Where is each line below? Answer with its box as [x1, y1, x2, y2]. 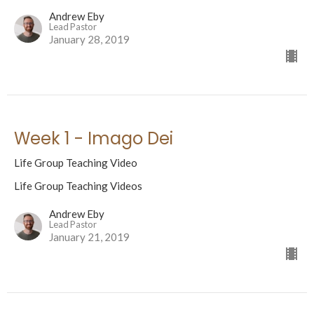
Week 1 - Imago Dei [14, 126, 173, 150]
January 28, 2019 [49, 32, 130, 46]
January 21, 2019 [49, 230, 130, 243]
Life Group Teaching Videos [14, 179, 142, 192]
